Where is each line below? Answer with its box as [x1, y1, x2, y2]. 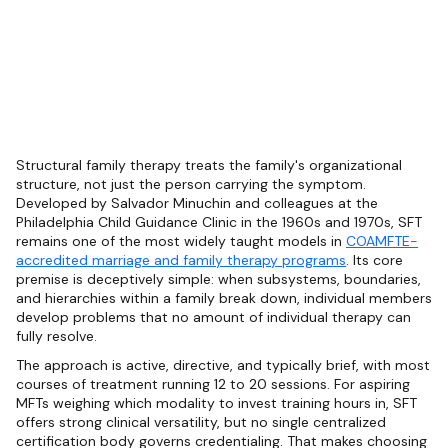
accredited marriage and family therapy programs [16, 251, 346, 270]
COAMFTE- [346, 232, 418, 251]
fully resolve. [16, 327, 97, 346]
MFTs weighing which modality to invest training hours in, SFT [16, 394, 417, 413]
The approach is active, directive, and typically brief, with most [16, 356, 430, 375]
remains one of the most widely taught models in [16, 232, 346, 251]
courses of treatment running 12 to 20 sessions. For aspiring [16, 375, 410, 394]
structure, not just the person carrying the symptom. [16, 175, 366, 194]
